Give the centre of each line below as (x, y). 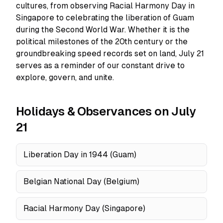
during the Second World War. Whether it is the (103, 30)
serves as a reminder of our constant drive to (100, 65)
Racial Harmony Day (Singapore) (84, 208)
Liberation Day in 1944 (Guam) (80, 155)
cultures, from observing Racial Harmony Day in (105, 6)
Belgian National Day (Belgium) (81, 181)
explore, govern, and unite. (65, 77)
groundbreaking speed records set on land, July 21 (110, 54)
